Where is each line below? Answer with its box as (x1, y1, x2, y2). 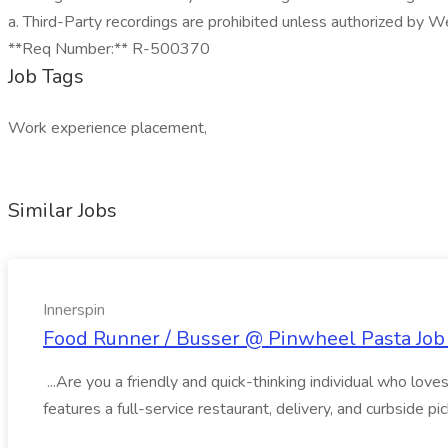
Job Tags (8, 63, 84, 90)
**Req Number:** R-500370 (8, 38, 210, 60)
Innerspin (43, 299, 105, 321)
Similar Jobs (8, 197, 117, 224)
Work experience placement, (8, 117, 207, 139)
